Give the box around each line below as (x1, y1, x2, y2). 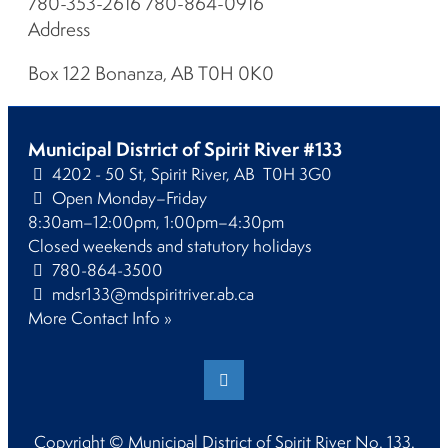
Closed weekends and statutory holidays (28, 234, 312, 257)
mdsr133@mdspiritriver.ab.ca (52, 282, 254, 305)
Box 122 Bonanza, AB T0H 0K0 (28, 60, 274, 85)
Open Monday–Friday (48, 186, 207, 209)
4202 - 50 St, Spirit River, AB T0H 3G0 (48, 162, 332, 185)
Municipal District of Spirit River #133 (28, 135, 342, 162)
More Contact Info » (28, 306, 172, 329)
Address (28, 16, 90, 41)
